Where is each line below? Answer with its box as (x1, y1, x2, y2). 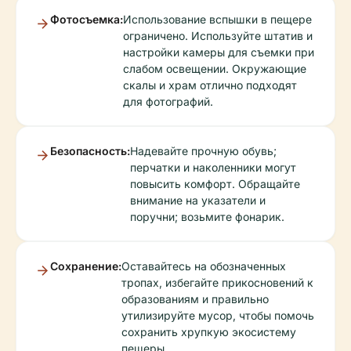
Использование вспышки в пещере (123, 13, 312, 27)
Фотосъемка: (50, 13, 123, 27)
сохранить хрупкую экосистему (121, 325, 296, 339)
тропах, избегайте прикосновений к (121, 276, 313, 290)
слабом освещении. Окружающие (123, 62, 306, 76)
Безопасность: (50, 144, 130, 158)
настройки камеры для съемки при (123, 45, 314, 60)
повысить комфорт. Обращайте (130, 177, 300, 191)
